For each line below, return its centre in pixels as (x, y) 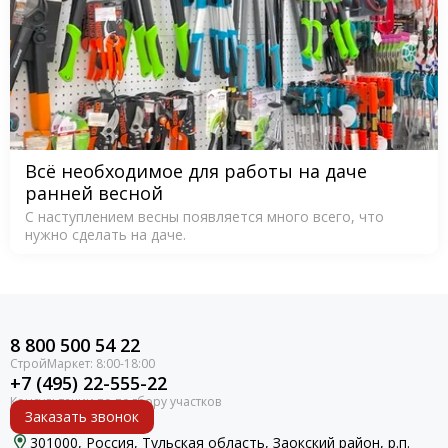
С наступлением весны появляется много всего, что (204, 216)
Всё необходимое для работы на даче (196, 170)
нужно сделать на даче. (105, 234)
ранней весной (94, 192)
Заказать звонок (82, 416)
